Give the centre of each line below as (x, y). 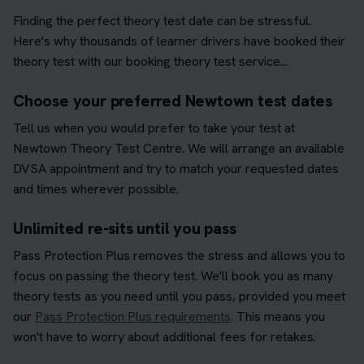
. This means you (278, 316)
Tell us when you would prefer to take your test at (154, 128)
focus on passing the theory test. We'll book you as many (173, 275)
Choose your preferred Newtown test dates (173, 100)
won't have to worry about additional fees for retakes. (165, 336)
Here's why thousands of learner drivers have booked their (179, 41)
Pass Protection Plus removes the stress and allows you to (179, 255)
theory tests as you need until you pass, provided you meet (179, 296)
